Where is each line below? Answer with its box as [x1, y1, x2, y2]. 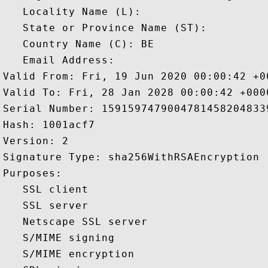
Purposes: [3, 167, 75, 179]
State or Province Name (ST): [3, 22, 214, 33]
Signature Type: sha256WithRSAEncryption [3, 151, 266, 163]
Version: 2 [3, 135, 75, 147]
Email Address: [3, 54, 121, 66]
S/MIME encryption [3, 248, 141, 260]
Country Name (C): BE [3, 38, 154, 50]
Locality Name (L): [3, 6, 148, 17]
